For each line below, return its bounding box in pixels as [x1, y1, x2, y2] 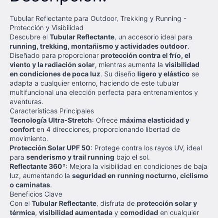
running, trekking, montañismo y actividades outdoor [10, 42, 187, 50]
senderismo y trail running [26, 153, 114, 161]
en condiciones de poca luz [10, 70, 100, 78]
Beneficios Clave [10, 190, 62, 198]
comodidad [120, 208, 158, 217]
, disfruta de [96, 199, 137, 207]
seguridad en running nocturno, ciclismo [72, 171, 208, 180]
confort [10, 125, 35, 133]
